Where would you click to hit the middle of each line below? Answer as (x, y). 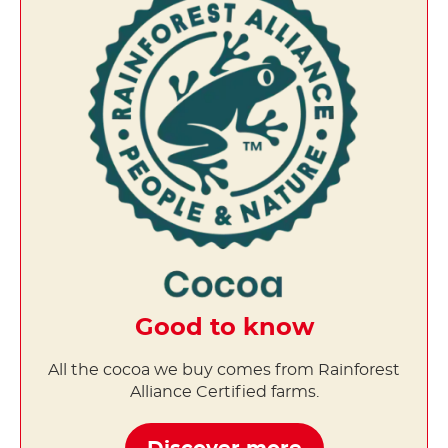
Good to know (224, 327)
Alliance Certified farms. (224, 391)
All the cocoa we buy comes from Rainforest (224, 369)
